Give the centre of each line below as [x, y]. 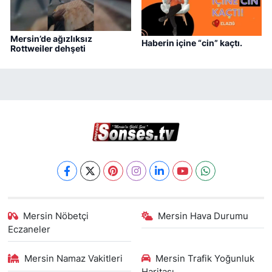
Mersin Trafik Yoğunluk [205, 259]
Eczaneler [29, 229]
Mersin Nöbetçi [56, 216]
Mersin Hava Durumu [203, 216]
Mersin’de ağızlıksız [51, 38]
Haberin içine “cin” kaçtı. [192, 43]
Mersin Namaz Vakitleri [74, 259]
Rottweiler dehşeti [48, 48]
